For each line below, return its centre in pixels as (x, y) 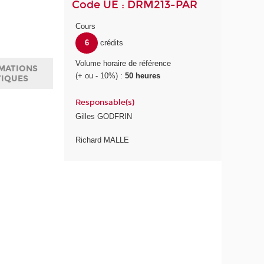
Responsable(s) (105, 103)
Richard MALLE (103, 140)
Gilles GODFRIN (104, 116)
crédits (111, 43)
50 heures (143, 76)
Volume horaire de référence (123, 64)
